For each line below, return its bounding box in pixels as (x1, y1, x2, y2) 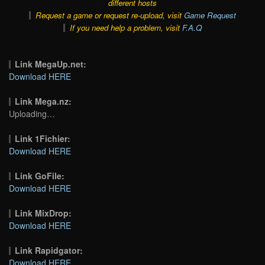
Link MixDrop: (15, 206, 72, 219)
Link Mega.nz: (15, 95, 72, 107)
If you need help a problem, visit (69, 21, 182, 33)
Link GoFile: (15, 169, 65, 182)
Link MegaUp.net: (15, 57, 87, 70)
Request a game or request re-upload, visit (35, 9, 184, 21)
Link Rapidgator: (15, 244, 83, 256)
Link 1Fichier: (15, 132, 71, 144)
